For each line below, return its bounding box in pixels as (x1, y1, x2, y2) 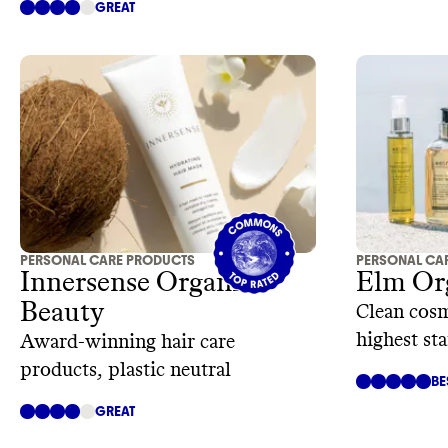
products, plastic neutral (20, 359, 231, 380)
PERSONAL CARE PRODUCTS (20, 251, 195, 269)
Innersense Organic (20, 268, 254, 297)
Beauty (20, 298, 104, 327)
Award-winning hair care (20, 331, 235, 352)
